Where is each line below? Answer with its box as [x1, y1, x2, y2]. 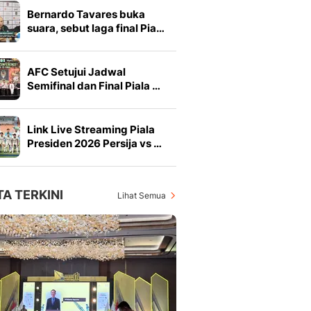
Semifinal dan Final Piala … [27, 79, 160, 92]
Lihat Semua [117, 190, 166, 201]
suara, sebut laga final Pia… [27, 22, 165, 35]
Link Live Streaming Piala [27, 123, 155, 136]
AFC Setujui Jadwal [27, 65, 126, 78]
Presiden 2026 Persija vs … [27, 137, 162, 150]
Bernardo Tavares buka [27, 8, 145, 21]
